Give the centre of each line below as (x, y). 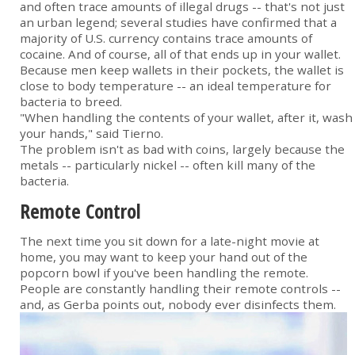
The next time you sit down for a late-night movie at (170, 241)
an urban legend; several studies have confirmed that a (178, 23)
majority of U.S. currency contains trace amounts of (166, 38)
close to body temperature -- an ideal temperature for (176, 86)
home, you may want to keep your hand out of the (164, 257)
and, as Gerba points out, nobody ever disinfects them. (178, 305)
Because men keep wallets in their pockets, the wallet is (182, 70)
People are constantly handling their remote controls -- (180, 289)
